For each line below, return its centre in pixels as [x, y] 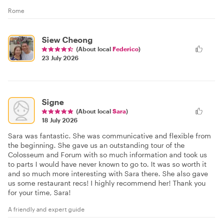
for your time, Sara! [39, 192]
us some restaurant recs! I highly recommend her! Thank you [107, 183]
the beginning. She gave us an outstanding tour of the [96, 145]
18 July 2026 [60, 120]
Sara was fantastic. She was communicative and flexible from [110, 135]
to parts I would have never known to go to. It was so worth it [107, 164]
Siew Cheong [67, 39]
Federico [125, 49]
